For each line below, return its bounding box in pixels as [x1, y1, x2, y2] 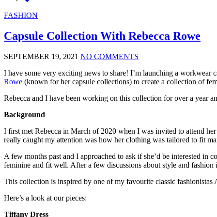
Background [4, 110, 45, 119]
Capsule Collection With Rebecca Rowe [4, 29, 201, 42]
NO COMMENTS [80, 52, 139, 61]
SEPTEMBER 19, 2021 [4, 52, 78, 61]
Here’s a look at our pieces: [4, 193, 87, 202]
